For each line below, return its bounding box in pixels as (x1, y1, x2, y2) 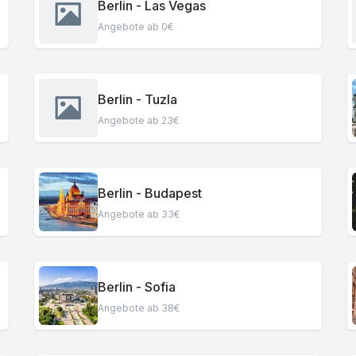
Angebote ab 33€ (97, 207, 180, 220)
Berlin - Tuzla (97, 91, 177, 107)
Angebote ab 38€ (97, 301, 180, 314)
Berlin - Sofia (97, 278, 176, 295)
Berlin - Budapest (97, 184, 202, 201)
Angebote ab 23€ (97, 114, 179, 126)
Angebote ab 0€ (97, 20, 173, 33)
